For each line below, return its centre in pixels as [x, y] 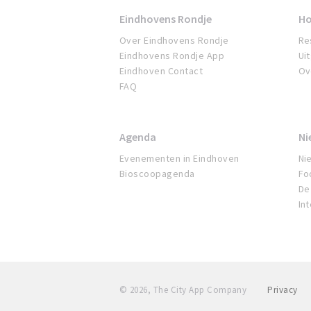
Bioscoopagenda [157, 174]
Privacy [283, 290]
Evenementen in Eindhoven [179, 159]
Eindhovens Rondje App [172, 56]
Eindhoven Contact [161, 71]
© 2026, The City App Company [183, 290]
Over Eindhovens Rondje [174, 41]
